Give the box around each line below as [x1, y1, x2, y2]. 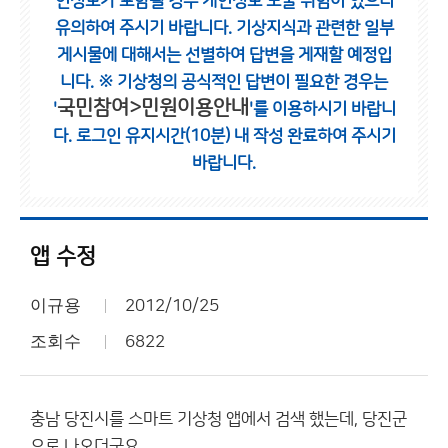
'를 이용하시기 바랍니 [248, 100, 396, 118]
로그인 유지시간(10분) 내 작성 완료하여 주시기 [75, 127, 396, 145]
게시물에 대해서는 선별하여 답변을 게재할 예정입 [56, 46, 392, 64]
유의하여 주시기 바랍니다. [54, 19, 236, 37]
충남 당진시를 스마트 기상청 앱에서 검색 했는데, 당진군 [30, 410, 407, 428]
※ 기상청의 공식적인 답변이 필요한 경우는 [98, 73, 388, 91]
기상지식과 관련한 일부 [235, 19, 394, 37]
